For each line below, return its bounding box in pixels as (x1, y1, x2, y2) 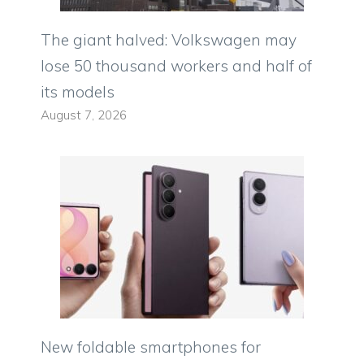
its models (41, 82, 115, 102)
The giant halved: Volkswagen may (41, 30, 297, 50)
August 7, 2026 (41, 107, 127, 123)
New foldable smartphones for (41, 337, 261, 357)
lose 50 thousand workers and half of (41, 56, 312, 76)
